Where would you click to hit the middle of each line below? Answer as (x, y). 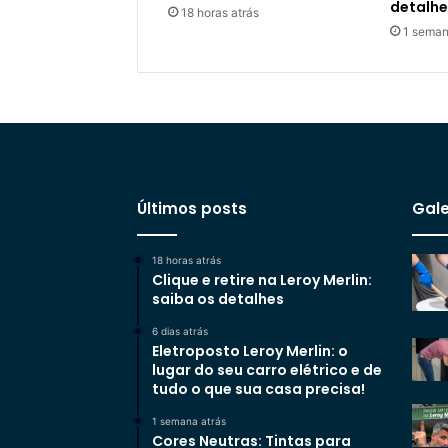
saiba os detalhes (218, 298)
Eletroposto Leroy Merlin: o (250, 350)
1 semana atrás (189, 420)
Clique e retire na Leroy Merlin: (262, 279)
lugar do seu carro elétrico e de (267, 369)
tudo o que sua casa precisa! (258, 388)
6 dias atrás (180, 330)
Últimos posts (192, 208)
